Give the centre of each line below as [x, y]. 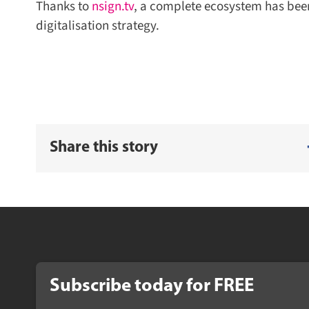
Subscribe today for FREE [147, 286]
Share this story [99, 148]
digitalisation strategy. [92, 26]
